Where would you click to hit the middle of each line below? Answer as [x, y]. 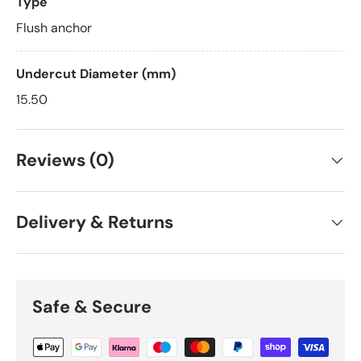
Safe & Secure [92, 307]
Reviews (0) [65, 160]
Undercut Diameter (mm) [96, 73]
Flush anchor [54, 27]
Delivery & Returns [95, 222]
